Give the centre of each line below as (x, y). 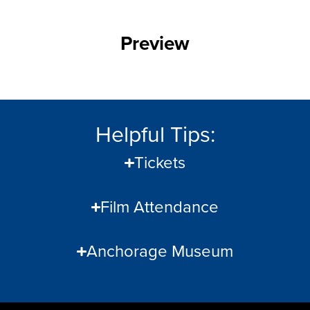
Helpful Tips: (155, 135)
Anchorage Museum (159, 252)
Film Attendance (160, 207)
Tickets (159, 163)
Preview (155, 44)
